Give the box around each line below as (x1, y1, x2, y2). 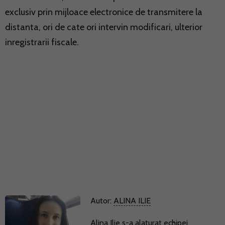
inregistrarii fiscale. (5, 36, 79, 48)
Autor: (90, 195, 114, 205)
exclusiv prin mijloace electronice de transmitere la (5, 6, 202, 18)
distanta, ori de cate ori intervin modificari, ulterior (5, 21, 202, 33)
